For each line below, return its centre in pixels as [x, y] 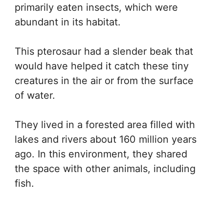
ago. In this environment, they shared [101, 154]
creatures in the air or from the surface [104, 81]
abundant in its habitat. [68, 22]
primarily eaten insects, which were [96, 7]
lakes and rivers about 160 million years [106, 139]
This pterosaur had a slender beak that [104, 51]
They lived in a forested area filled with [105, 125]
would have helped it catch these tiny [102, 66]
